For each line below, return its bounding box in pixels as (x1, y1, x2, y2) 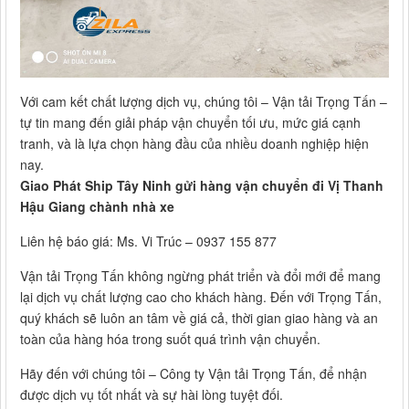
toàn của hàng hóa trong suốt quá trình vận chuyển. (20, 330, 320, 349)
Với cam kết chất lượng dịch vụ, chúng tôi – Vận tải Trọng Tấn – (20, 92, 387, 111)
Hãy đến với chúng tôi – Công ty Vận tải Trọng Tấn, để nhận (20, 364, 367, 383)
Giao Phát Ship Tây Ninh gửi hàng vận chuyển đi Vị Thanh (20, 176, 383, 195)
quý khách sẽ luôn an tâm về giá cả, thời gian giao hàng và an (20, 309, 378, 328)
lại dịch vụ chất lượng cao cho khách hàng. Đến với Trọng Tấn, (20, 288, 382, 307)
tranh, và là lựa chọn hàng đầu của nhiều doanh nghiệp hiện (20, 134, 369, 153)
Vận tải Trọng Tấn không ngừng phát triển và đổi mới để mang (20, 267, 381, 286)
